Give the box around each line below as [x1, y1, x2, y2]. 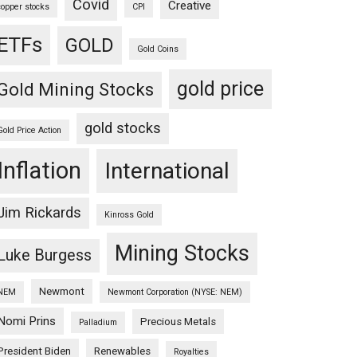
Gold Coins [137, 44, 178, 54]
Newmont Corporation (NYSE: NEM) [108, 287, 242, 297]
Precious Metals [140, 316, 216, 328]
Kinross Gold [104, 210, 154, 220]
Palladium [79, 317, 117, 328]
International [104, 158, 229, 184]
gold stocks [84, 120, 161, 137]
